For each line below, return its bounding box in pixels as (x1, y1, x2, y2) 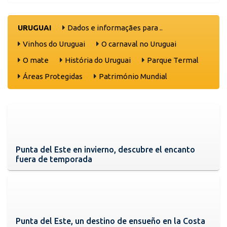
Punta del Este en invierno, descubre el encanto (16, 144, 195, 154)
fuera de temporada (16, 154, 92, 164)
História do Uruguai (65, 55, 131, 64)
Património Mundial (99, 71, 167, 81)
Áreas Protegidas (23, 71, 83, 81)
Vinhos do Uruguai (23, 39, 85, 48)
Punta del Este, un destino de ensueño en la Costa (16, 216, 205, 225)
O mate (23, 55, 49, 64)
